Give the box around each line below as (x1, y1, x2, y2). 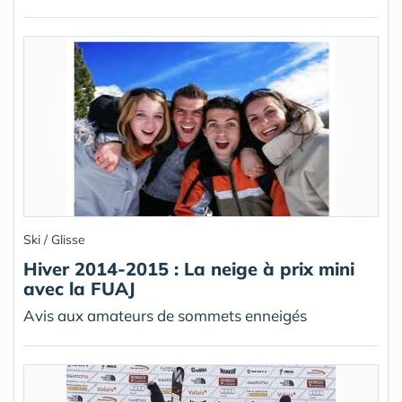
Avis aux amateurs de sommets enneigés (23, 306, 307, 325)
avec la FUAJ (23, 277, 135, 300)
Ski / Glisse (23, 232, 85, 248)
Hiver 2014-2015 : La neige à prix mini (23, 258, 354, 280)
